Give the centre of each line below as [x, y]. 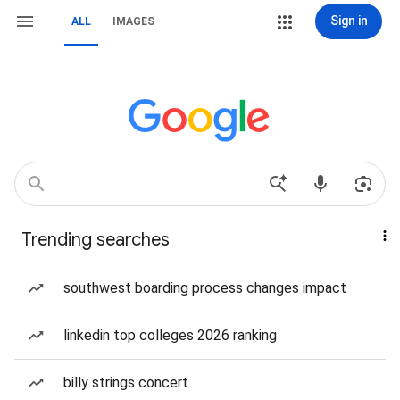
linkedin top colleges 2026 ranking [170, 335]
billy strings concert [126, 383]
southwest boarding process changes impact [205, 288]
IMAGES [133, 21]
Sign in [349, 21]
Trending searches [96, 240]
